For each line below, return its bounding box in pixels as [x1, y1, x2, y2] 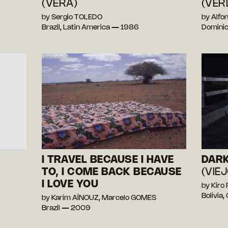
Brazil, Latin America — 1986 [42, 24, 139, 31]
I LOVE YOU [42, 180, 99, 190]
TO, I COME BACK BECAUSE [42, 167, 182, 178]
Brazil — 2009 [42, 205, 91, 212]
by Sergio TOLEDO [42, 14, 103, 21]
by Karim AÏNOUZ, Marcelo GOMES [42, 195, 157, 202]
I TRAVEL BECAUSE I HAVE [42, 155, 174, 165]
